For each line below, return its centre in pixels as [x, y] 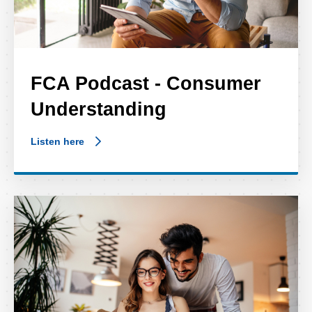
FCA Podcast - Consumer [146, 83]
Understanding [99, 109]
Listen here [57, 141]
